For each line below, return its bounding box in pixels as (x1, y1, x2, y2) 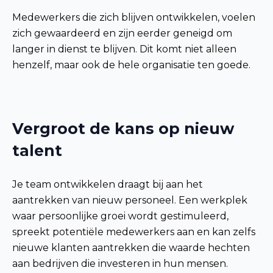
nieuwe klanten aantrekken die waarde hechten (12, 241, 250, 253)
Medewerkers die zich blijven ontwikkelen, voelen (12, 11, 255, 23)
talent (12, 141, 62, 160)
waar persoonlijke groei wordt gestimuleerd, (12, 210, 229, 222)
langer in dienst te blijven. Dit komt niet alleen (12, 43, 236, 55)
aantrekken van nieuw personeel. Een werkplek (12, 194, 247, 206)
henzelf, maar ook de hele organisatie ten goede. (12, 58, 250, 71)
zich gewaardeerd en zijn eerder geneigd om (12, 27, 232, 39)
